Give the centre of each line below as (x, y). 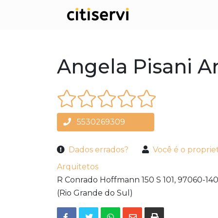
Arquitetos (78, 167)
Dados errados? (99, 150)
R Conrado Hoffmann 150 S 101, (116, 180)
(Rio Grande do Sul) (95, 193)
